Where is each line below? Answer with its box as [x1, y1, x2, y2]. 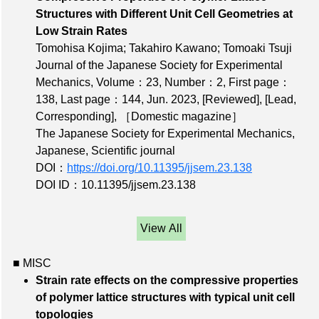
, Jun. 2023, [141, 93, 202, 106]
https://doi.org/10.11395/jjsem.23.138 [67, 162, 252, 174]
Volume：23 [96, 76, 159, 89]
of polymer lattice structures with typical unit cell [36, 291, 295, 304]
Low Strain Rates [36, 25, 298, 38]
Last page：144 [61, 93, 141, 106]
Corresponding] [36, 110, 114, 123]
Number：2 [164, 76, 223, 89]
